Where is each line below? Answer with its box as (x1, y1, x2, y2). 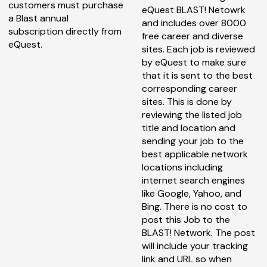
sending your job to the (142, 134, 244, 147)
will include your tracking (142, 239, 248, 252)
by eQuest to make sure (142, 55, 246, 69)
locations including (142, 160, 223, 173)
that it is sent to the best (142, 69, 253, 82)
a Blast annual (8, 11, 69, 24)
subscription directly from (8, 24, 122, 38)
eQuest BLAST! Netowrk (142, 3, 246, 16)
